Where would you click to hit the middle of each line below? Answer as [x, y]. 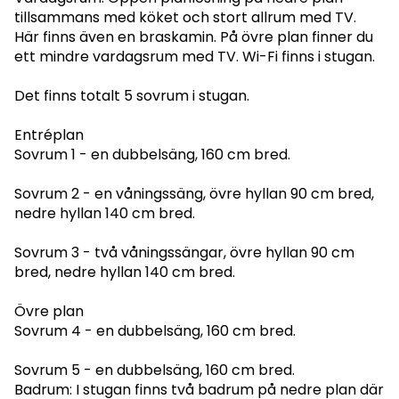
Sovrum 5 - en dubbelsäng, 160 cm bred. [155, 370]
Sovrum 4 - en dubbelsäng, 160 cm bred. [155, 331]
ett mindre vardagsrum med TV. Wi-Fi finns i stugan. [195, 57]
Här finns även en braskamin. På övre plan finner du [194, 37]
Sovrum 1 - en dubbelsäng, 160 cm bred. [152, 155]
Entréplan [49, 135]
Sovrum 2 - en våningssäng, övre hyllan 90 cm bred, [194, 194]
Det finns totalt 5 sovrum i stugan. [132, 96]
